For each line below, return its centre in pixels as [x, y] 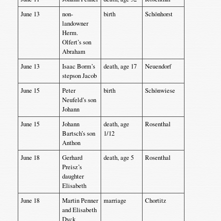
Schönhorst [159, 14]
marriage [115, 200]
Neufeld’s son [79, 100]
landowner [75, 23]
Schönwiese [160, 90]
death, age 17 [120, 66]
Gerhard [72, 157]
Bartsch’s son [78, 133]
